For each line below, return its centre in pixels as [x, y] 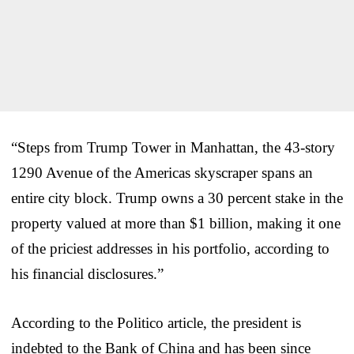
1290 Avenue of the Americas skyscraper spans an [162, 172]
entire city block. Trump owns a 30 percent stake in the [177, 198]
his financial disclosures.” [87, 273]
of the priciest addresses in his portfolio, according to [170, 248]
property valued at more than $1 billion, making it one [176, 223]
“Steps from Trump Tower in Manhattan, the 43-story [173, 147]
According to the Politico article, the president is [156, 322]
